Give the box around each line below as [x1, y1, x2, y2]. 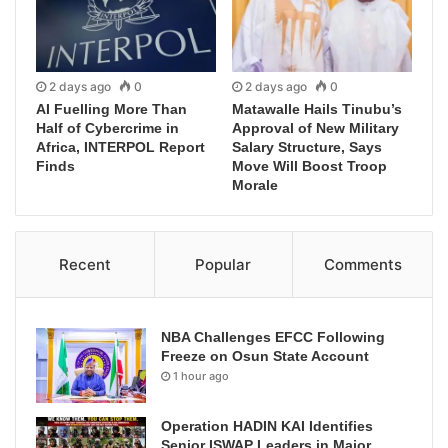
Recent [58, 255, 111, 275]
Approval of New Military [232, 120, 399, 137]
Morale [232, 177, 278, 194]
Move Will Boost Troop [232, 158, 387, 175]
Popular [195, 255, 252, 275]
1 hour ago [173, 369, 229, 384]
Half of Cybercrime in [36, 120, 179, 137]
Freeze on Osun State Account [161, 348, 369, 365]
